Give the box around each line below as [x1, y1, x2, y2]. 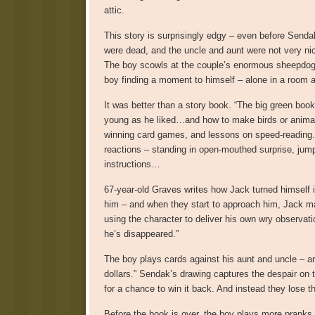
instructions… [103, 158, 160, 169]
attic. [103, 4, 124, 15]
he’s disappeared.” [103, 228, 179, 239]
